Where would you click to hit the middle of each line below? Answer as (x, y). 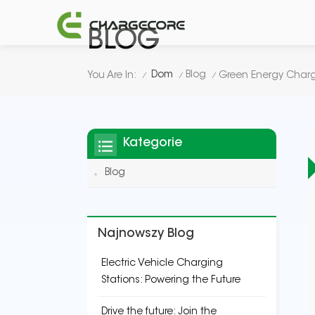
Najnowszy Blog (146, 234)
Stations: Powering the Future (171, 281)
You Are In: (112, 76)
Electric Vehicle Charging (162, 264)
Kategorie (152, 143)
